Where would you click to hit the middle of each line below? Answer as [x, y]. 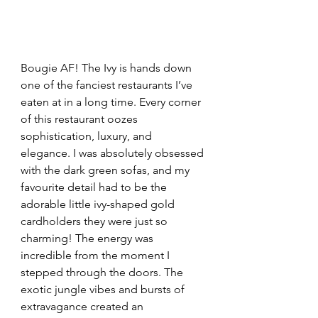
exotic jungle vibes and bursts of [104, 290]
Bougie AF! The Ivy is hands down [108, 68]
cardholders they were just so [95, 221]
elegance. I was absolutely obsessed [114, 153]
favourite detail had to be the [95, 187]
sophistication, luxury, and [88, 136]
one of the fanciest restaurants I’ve [108, 85]
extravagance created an [83, 307]
